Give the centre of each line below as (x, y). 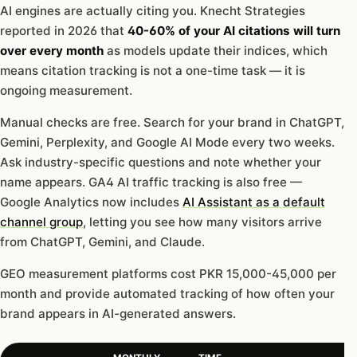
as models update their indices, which (216, 50)
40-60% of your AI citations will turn (234, 30)
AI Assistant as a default (254, 202)
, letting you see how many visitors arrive (202, 222)
